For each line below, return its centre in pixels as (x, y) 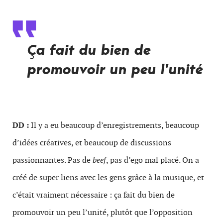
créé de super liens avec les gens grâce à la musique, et (108, 177)
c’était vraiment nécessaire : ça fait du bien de (94, 195)
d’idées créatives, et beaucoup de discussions (92, 143)
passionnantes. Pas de (53, 160)
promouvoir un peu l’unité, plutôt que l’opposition (103, 212)
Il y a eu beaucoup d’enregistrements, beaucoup (114, 125)
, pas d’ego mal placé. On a (153, 160)
